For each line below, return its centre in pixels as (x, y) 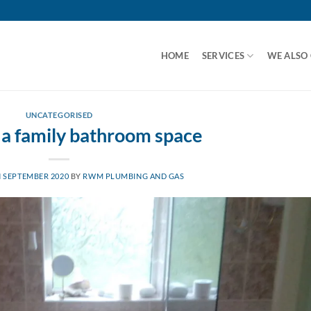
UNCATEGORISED (59, 115)
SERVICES (223, 55)
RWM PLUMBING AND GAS (134, 176)
